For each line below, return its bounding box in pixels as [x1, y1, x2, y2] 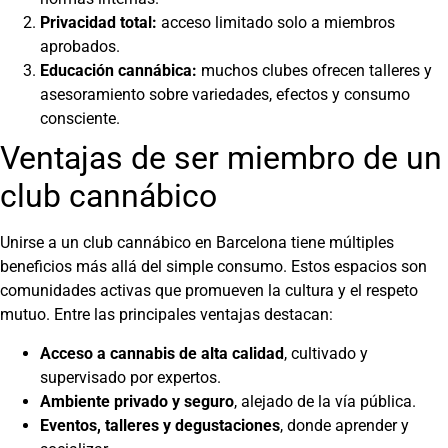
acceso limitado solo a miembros [157, 13, 395, 33]
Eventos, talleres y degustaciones [40, 415, 280, 435]
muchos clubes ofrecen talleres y [197, 61, 432, 81]
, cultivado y [284, 343, 368, 363]
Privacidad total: [40, 13, 157, 33]
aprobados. [40, 37, 120, 57]
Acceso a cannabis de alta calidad [40, 343, 284, 363]
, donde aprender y [280, 415, 409, 435]
